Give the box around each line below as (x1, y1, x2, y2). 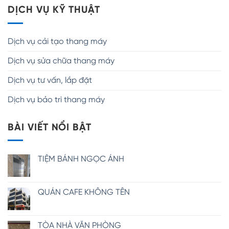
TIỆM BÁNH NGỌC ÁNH (38, 155, 124, 164)
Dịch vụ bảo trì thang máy (8, 95, 105, 104)
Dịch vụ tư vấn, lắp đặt (8, 76, 92, 85)
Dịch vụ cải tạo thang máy (8, 37, 107, 46)
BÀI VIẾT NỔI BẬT (8, 122, 92, 133)
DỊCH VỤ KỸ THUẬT (8, 5, 101, 16)
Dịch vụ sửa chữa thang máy (8, 56, 114, 65)
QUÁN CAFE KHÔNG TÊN (38, 188, 130, 197)
